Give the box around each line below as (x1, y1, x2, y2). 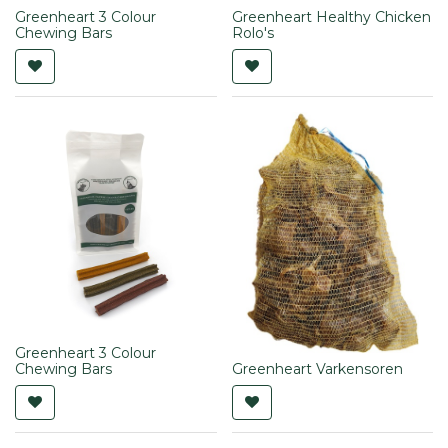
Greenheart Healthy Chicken (231, 7, 431, 26)
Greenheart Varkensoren (231, 360, 403, 379)
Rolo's (231, 23, 274, 42)
